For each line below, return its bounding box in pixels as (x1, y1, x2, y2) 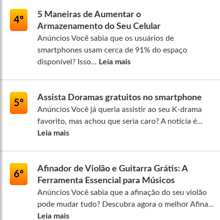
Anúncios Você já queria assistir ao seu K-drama (37, 106, 202, 114)
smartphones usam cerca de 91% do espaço (37, 46, 187, 55)
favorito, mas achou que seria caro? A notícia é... (37, 117, 203, 126)
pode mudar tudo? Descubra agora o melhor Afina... (37, 200, 214, 209)
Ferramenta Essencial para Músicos (37, 176, 175, 186)
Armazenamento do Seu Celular (37, 22, 161, 31)
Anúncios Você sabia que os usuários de (37, 34, 174, 43)
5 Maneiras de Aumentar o (37, 10, 141, 20)
